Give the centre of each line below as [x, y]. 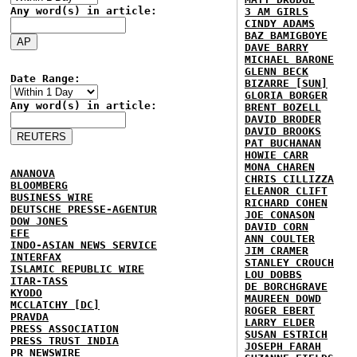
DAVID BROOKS [283, 131]
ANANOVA [33, 173]
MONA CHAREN [280, 167]
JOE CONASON [280, 215]
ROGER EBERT [280, 310]
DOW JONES [39, 221]
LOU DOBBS [273, 275]
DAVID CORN [277, 227]
